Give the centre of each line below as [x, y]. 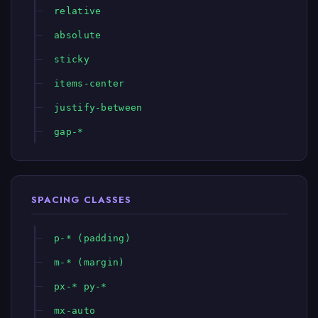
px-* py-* [81, 286]
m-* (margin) [89, 262]
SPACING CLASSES [81, 200]
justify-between [98, 108]
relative [78, 11]
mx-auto [75, 311]
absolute [78, 35]
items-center [89, 83]
